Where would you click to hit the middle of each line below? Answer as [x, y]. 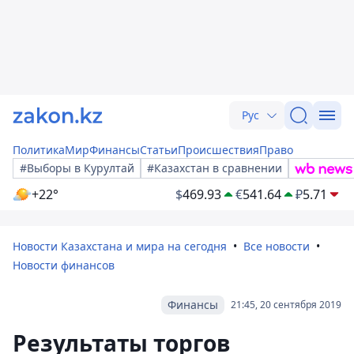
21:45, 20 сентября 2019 [286, 305]
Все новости [277, 246]
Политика [39, 150]
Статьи [159, 150]
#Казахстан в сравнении [215, 168]
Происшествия [218, 150]
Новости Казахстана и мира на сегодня [120, 246]
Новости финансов [64, 265]
